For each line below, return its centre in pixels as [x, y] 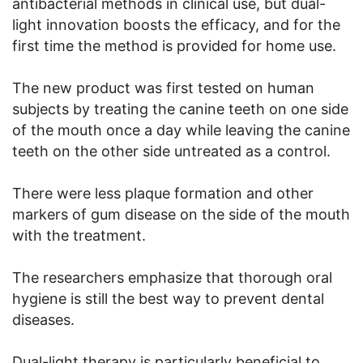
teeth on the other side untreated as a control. [171, 152]
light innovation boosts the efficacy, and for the [176, 25]
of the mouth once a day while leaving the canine [181, 130]
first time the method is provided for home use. [174, 46]
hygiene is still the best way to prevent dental [168, 299]
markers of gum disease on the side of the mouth [181, 215]
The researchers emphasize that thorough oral [172, 278]
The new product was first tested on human [163, 88]
